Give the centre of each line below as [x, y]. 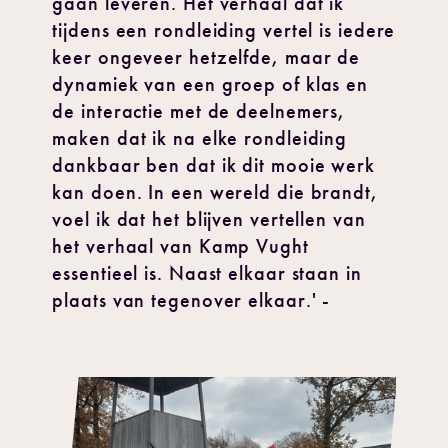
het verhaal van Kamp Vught [180, 246]
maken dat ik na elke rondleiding [200, 138]
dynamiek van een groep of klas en [210, 84]
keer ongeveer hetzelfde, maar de [206, 57]
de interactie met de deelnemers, [199, 111]
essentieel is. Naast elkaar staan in [207, 273]
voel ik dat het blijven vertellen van [209, 219]
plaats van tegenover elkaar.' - [191, 300]
